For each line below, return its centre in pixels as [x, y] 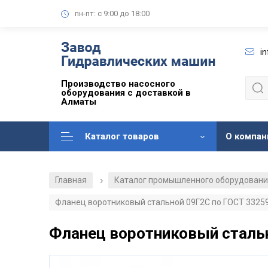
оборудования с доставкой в [126, 93]
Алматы [79, 102]
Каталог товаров [122, 137]
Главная [71, 180]
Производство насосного [118, 84]
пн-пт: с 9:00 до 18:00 [112, 13]
